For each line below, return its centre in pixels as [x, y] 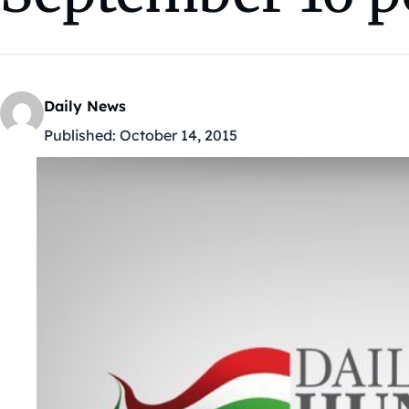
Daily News [85, 106]
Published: [80, 136]
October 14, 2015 [178, 136]
